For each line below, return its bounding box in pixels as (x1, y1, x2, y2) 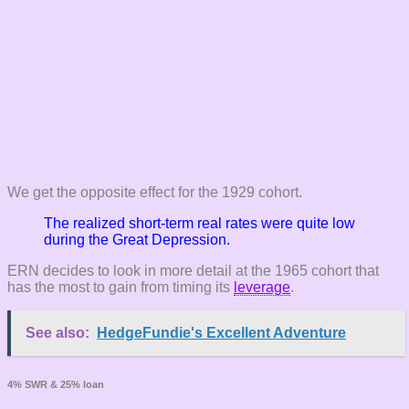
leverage (234, 279, 290, 296)
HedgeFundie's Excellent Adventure (97, 325, 346, 341)
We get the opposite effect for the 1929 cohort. (7, 184, 302, 201)
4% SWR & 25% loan (7, 379, 104, 391)
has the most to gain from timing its (7, 279, 234, 296)
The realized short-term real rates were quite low (44, 215, 355, 232)
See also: (26, 325, 89, 341)
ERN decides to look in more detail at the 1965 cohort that (7, 263, 379, 279)
